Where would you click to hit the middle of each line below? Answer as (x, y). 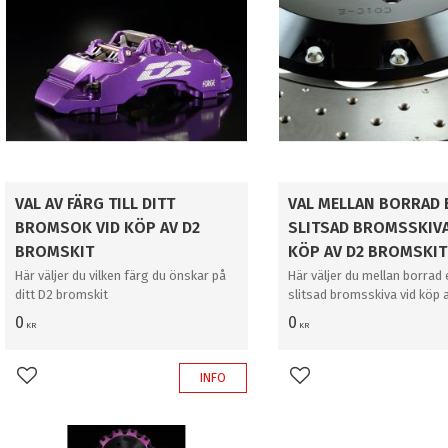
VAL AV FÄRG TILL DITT (95, 203)
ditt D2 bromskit (61, 295)
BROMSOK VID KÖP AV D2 (107, 227)
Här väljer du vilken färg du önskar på (120, 276)
